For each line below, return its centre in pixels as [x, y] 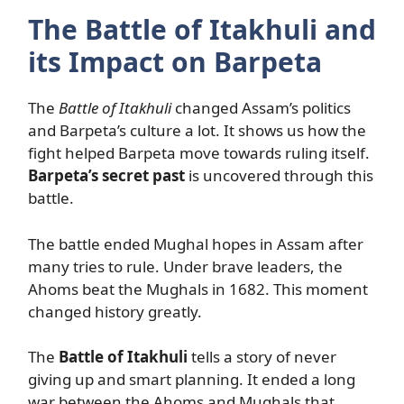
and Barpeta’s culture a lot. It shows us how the [197, 130]
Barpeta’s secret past [106, 175]
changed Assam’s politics [261, 108]
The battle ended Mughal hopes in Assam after [196, 243]
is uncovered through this [279, 175]
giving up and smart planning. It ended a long [192, 379]
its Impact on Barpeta [175, 62]
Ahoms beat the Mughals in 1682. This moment [198, 289]
